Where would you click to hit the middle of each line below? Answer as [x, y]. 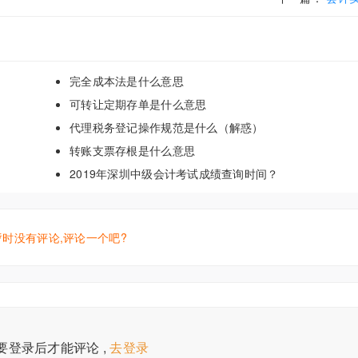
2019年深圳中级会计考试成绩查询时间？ [174, 173]
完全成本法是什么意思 [127, 81]
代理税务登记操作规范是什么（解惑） [167, 127]
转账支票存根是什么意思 [133, 150]
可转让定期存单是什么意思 [138, 104]
